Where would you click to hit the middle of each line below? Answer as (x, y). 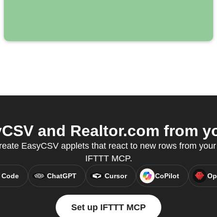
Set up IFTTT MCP (108, 208)
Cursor (116, 176)
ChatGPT (62, 176)
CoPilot (167, 176)
